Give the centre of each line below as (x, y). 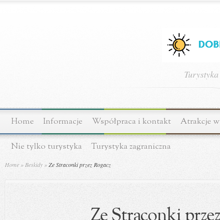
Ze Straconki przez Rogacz (79, 165)
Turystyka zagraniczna (131, 147)
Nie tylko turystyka (47, 147)
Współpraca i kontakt (131, 122)
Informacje (63, 122)
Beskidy (34, 165)
